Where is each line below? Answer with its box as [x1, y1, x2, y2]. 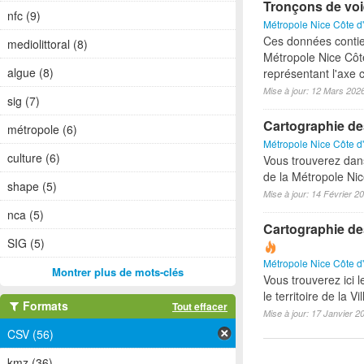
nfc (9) [7, 7, 41, 24]
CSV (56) [7, 326, 54, 343]
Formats [19, 297, 68, 314]
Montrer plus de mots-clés [52, 264, 184, 279]
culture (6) [7, 149, 60, 166]
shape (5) [7, 178, 57, 194]
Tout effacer [172, 299, 227, 314]
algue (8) [7, 64, 54, 80]
